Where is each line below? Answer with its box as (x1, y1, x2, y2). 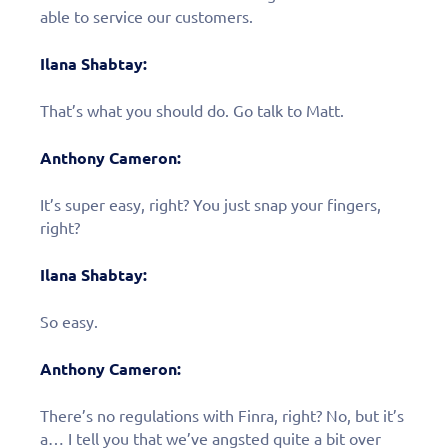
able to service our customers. (40, 7, 253, 26)
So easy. (40, 312, 98, 331)
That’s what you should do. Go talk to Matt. (40, 101, 344, 120)
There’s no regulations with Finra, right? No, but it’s (40, 406, 404, 425)
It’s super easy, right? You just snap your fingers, (40, 195, 381, 214)
